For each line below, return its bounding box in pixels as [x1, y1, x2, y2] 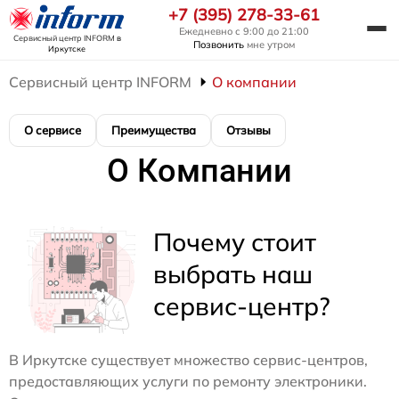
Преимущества [111, 122, 196, 137]
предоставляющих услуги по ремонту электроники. [9, 371, 367, 390]
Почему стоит [153, 225, 316, 257]
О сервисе [24, 122, 81, 137]
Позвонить [193, 38, 244, 52]
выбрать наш [153, 257, 313, 289]
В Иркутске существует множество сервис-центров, [9, 350, 368, 369]
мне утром [244, 38, 295, 52]
